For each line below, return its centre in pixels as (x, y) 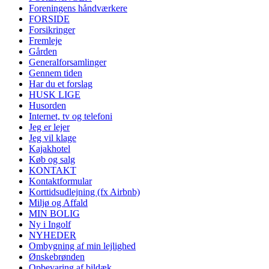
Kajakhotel (50, 148)
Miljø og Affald (58, 202)
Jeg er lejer (49, 127)
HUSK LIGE (55, 94)
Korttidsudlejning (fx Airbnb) (84, 192)
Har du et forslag (61, 83)
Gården (43, 51)
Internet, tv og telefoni (71, 116)
